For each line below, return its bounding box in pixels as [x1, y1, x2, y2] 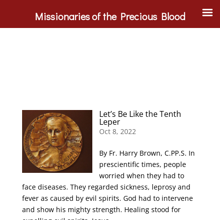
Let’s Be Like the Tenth [99, 109, 182, 119]
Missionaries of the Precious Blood [35, 10, 185, 23]
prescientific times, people [99, 160, 187, 169]
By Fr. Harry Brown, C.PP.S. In [99, 148, 195, 158]
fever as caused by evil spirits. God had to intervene [22, 193, 193, 203]
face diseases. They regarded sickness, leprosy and [22, 182, 191, 192]
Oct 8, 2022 [99, 127, 137, 136]
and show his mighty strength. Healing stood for [22, 205, 181, 214]
